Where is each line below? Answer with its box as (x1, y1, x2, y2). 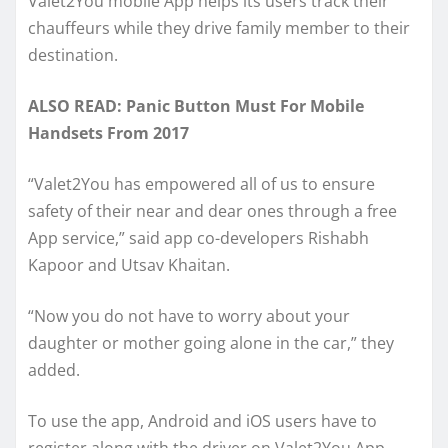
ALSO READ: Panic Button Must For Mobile (28, 94, 364, 117)
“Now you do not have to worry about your (28, 304, 350, 327)
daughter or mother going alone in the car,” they (28, 331, 394, 354)
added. (28, 358, 80, 381)
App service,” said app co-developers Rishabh (28, 226, 369, 249)
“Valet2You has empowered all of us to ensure (28, 172, 375, 195)
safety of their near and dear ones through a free (28, 199, 397, 222)
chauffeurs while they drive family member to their (28, 16, 410, 39)
